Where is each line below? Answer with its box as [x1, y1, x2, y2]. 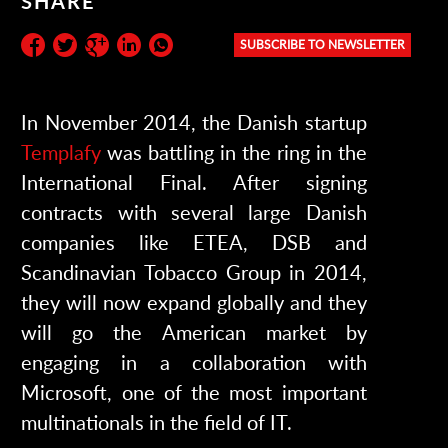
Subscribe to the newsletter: [23, 39, 272, 64]
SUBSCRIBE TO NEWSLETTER [239, 36, 405, 52]
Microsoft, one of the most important [21, 379, 367, 404]
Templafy [21, 139, 102, 164]
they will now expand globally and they [21, 289, 367, 314]
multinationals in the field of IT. [21, 409, 293, 434]
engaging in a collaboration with [21, 349, 367, 374]
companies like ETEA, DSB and [21, 229, 367, 254]
